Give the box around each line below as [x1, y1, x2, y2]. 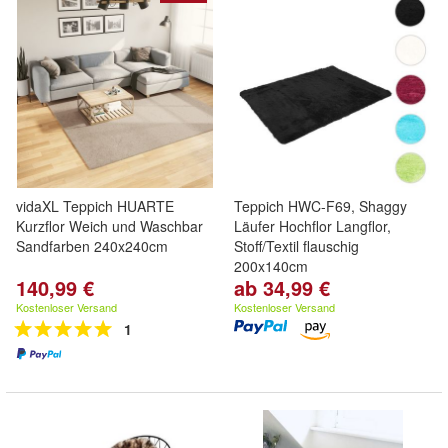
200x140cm [234, 256, 308, 276]
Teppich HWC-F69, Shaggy [234, 196, 407, 216]
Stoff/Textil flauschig [234, 236, 359, 256]
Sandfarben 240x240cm [16, 236, 168, 256]
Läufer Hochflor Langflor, [234, 216, 391, 236]
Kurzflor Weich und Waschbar [16, 216, 203, 236]
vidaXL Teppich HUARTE [16, 196, 174, 216]
